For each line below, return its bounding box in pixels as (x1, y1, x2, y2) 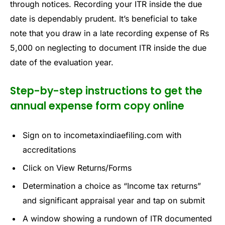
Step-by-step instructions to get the (10, 83, 202, 98)
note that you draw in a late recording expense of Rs (10, 28, 209, 38)
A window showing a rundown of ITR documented (23, 213, 212, 224)
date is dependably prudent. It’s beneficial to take (10, 13, 197, 24)
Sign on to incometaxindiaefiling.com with (23, 130, 181, 141)
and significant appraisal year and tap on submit (23, 195, 205, 206)
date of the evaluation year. (10, 57, 114, 67)
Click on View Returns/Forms (23, 163, 132, 173)
